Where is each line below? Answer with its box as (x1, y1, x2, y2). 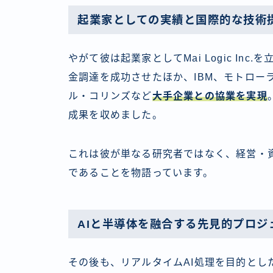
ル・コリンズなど (68, 90, 152, 101)
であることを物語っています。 (68, 167, 213, 178)
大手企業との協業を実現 (152, 90, 268, 101)
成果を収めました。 (68, 109, 163, 120)
